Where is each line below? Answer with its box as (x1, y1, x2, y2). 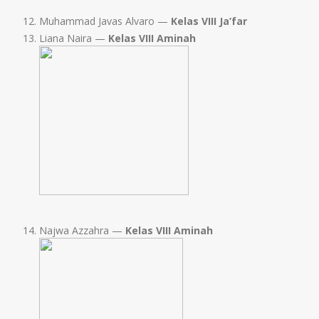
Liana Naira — (39, 31, 108, 46)
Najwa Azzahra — (39, 224, 125, 238)
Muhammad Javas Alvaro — (39, 14, 171, 28)
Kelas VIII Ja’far (171, 14, 247, 28)
